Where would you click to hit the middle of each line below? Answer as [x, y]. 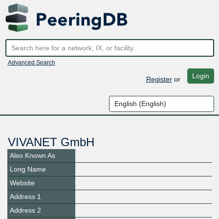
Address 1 [25, 197]
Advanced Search [31, 62]
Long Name [28, 169]
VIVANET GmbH [51, 142]
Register [159, 79]
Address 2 [25, 210]
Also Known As [33, 156]
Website [22, 183]
